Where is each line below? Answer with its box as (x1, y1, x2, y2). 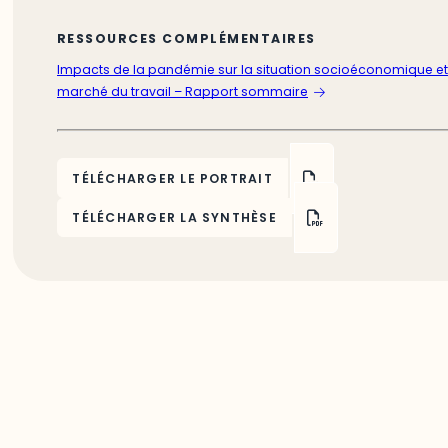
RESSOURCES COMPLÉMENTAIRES (56, 30, 316, 48)
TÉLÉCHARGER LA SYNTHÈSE (72, 208, 277, 226)
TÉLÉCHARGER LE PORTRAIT (72, 169, 273, 187)
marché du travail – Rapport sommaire (56, 82, 308, 100)
